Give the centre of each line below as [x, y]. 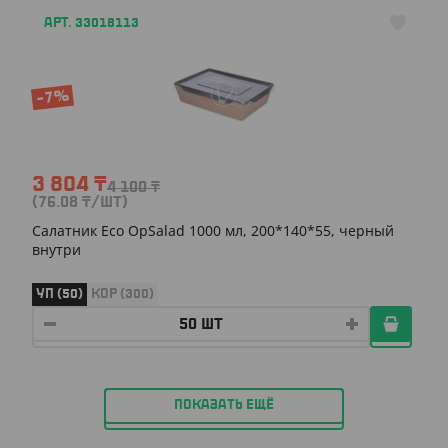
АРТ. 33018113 [91, 23]
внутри [56, 249]
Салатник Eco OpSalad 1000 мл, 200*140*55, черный [213, 230]
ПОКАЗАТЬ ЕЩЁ [224, 405]
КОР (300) [122, 293]
